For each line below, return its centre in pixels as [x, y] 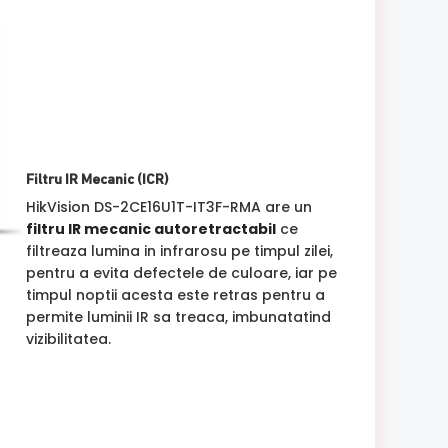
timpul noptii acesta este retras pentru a [175, 294]
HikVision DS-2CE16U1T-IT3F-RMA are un [168, 206]
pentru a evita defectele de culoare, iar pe [181, 272]
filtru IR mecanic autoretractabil [150, 228]
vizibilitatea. [68, 338]
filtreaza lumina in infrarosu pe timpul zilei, [179, 250]
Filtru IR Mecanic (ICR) [96, 180]
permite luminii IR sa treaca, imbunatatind [178, 316]
